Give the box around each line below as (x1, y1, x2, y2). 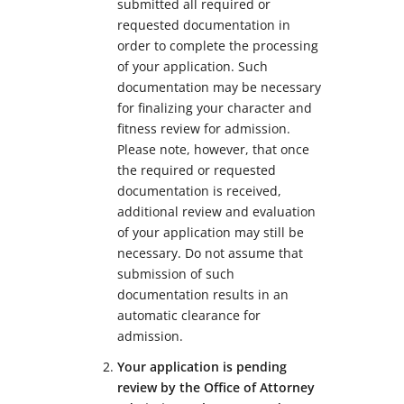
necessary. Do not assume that (117, 244, 303, 262)
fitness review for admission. (117, 120, 290, 138)
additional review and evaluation (117, 203, 316, 221)
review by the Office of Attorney (117, 379, 315, 397)
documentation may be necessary (117, 78, 321, 96)
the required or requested (117, 161, 276, 179)
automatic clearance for (117, 307, 261, 325)
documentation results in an (117, 286, 289, 304)
